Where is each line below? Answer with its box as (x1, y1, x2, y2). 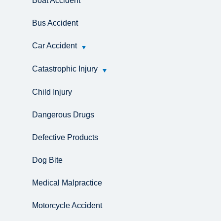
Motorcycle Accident (32, 201, 102, 210)
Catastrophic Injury (32, 65, 98, 73)
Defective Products (32, 133, 98, 142)
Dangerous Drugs (32, 110, 94, 119)
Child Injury (32, 88, 72, 96)
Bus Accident (32, 19, 78, 27)
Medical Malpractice (32, 179, 102, 187)
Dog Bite (32, 156, 63, 164)
